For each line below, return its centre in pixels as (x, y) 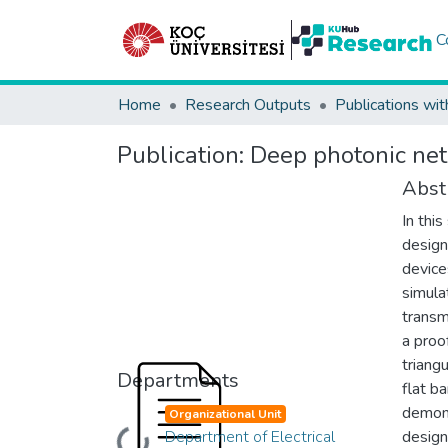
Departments (178, 380)
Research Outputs (248, 105)
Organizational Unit (225, 413)
